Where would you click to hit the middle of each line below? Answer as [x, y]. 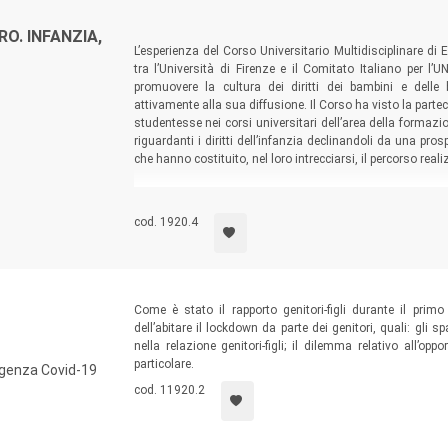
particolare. [163, 364]
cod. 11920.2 [169, 390]
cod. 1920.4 [165, 222]
